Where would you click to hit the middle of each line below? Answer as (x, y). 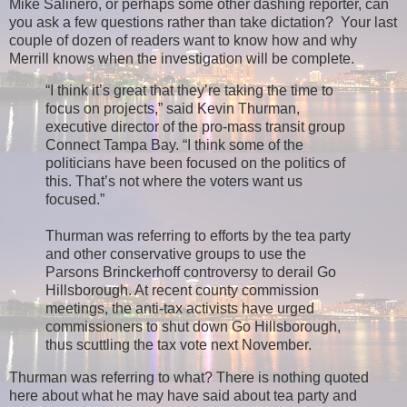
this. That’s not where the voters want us (174, 182)
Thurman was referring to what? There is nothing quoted (189, 378)
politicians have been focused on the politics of (195, 164)
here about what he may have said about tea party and (183, 396)
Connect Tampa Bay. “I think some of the (174, 145)
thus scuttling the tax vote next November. (179, 345)
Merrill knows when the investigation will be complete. (182, 58)
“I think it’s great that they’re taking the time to (189, 91)
